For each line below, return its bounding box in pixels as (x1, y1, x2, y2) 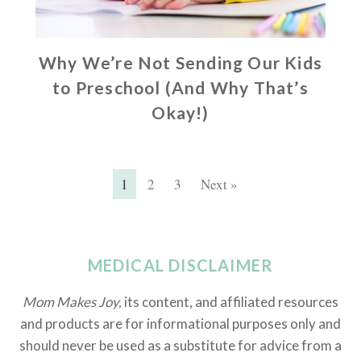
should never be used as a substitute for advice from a (19, 337, 342, 355)
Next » (200, 175, 238, 194)
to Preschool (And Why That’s (52, 77, 309, 98)
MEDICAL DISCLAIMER (87, 255, 274, 276)
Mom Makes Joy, (23, 293, 124, 311)
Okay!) (151, 102, 210, 123)
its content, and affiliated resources (124, 293, 338, 311)
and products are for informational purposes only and (20, 315, 341, 333)
